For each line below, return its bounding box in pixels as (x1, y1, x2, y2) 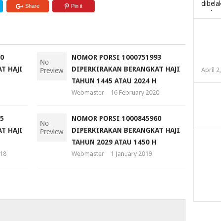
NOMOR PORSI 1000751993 (71, 53, 161, 62)
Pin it (71, 3, 82, 9)
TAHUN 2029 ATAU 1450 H (71, 138, 156, 147)
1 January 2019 (110, 150, 152, 158)
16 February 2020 (110, 89, 159, 97)
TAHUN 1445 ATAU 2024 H (71, 77, 156, 85)
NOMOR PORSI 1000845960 (71, 114, 161, 123)
